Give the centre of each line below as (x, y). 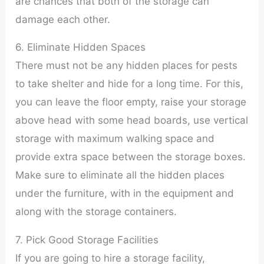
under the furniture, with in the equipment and (125, 194)
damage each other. (63, 19)
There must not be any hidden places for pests (127, 66)
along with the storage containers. (96, 212)
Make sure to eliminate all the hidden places (120, 175)
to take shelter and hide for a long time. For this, (130, 84)
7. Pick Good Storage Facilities (87, 240)
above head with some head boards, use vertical (132, 121)
